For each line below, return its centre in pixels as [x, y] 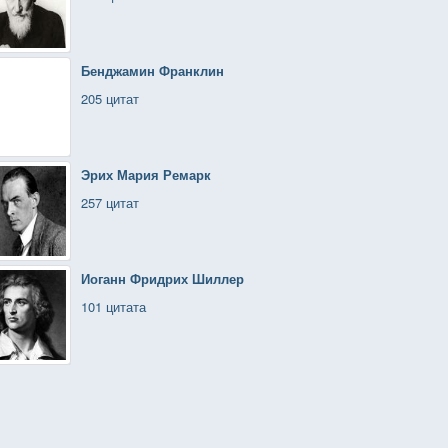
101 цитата [113, 306]
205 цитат [110, 98]
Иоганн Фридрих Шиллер [162, 278]
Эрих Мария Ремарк [146, 174]
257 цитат [110, 202]
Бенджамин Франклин [152, 70]
